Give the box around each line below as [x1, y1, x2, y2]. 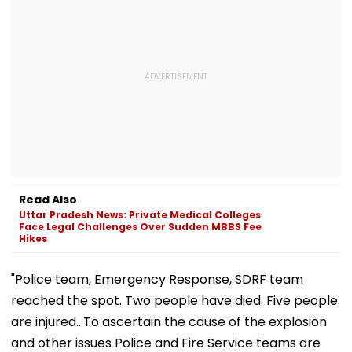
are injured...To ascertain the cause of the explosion [11, 312, 327, 331]
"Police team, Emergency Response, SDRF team [11, 269, 303, 288]
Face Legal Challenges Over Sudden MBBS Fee [19, 219, 262, 233]
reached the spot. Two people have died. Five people [11, 291, 338, 310]
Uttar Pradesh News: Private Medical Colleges [19, 207, 261, 222]
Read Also [19, 191, 77, 207]
